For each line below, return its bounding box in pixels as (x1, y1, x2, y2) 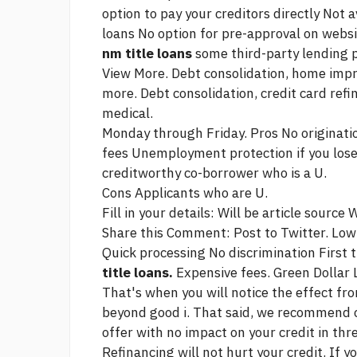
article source (262, 204, 345, 222)
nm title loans (102, 45, 192, 63)
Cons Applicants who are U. (102, 184, 268, 202)
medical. (102, 104, 153, 123)
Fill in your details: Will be (102, 204, 262, 222)
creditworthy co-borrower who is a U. (102, 164, 327, 182)
